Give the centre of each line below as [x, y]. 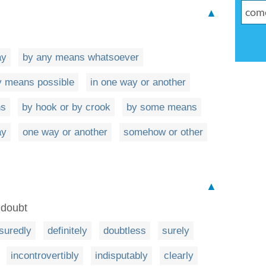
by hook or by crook [66, 107]
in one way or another [138, 82]
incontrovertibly [45, 256]
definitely [67, 231]
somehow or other [163, 132]
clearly [179, 256]
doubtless [125, 231]
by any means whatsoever [81, 57]
